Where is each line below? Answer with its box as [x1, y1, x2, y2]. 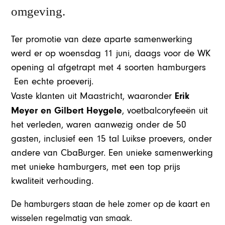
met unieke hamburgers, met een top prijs [11, 161, 181, 172]
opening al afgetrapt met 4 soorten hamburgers [11, 62, 206, 73]
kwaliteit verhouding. [11, 175, 94, 186]
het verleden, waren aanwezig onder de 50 [11, 119, 187, 130]
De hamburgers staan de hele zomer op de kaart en [11, 198, 210, 209]
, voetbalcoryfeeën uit [122, 105, 208, 116]
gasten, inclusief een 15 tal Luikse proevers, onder [11, 133, 212, 144]
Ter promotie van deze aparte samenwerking [11, 34, 193, 45]
